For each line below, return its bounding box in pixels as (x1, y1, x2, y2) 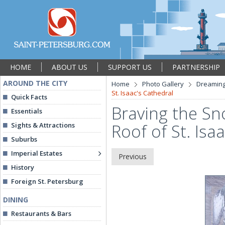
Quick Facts (11, 92, 47, 101)
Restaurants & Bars (11, 209, 71, 218)
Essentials (11, 106, 42, 116)
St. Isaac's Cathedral (111, 88, 173, 97)
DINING (3, 195, 28, 204)
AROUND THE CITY (3, 78, 67, 88)
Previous (119, 152, 147, 161)
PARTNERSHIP (172, 62, 220, 72)
